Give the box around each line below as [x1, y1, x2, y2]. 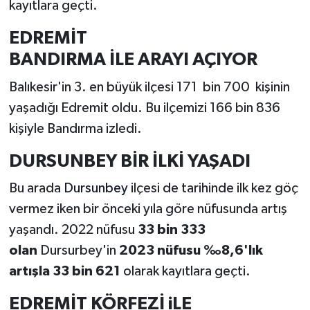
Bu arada [8, 181, 64, 196]
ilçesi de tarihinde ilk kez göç [127, 181, 298, 196]
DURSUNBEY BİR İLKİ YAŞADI [8, 152, 250, 170]
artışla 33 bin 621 [8, 264, 123, 279]
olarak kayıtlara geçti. [122, 264, 253, 279]
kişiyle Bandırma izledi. [8, 121, 142, 136]
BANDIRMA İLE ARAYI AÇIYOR [8, 51, 257, 69]
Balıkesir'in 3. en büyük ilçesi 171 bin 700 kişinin [8, 80, 290, 94]
